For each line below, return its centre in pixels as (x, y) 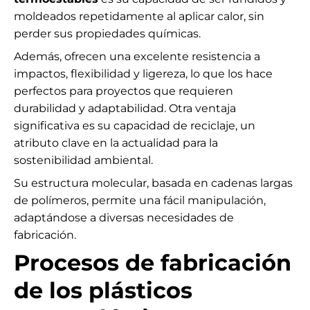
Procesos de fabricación (153, 262)
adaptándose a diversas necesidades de (124, 217)
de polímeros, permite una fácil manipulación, (140, 200)
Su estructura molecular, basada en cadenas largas (153, 183)
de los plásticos (103, 290)
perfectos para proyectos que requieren (124, 91)
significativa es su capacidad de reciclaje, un (135, 125)
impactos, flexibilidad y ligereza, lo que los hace (143, 73)
